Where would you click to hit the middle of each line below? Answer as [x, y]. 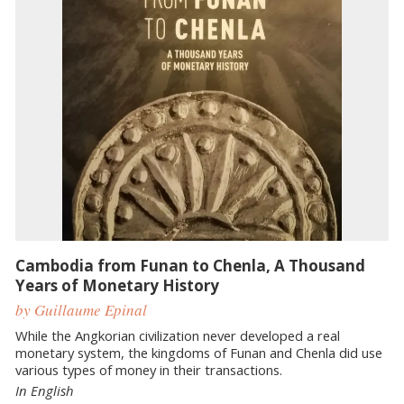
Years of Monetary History [117, 286]
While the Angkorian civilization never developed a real [178, 336]
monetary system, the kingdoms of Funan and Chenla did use [199, 353]
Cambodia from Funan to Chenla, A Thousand [190, 266]
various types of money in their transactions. [149, 370]
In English [45, 391]
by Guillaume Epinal [81, 309]
